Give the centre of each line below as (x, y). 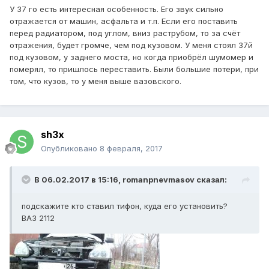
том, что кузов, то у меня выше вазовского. (95, 81)
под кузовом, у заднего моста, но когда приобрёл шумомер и (131, 57)
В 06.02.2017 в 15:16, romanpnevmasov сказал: (131, 180)
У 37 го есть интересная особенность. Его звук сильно (116, 9)
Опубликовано (70, 149)
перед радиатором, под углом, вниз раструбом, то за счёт (125, 33)
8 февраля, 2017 (131, 149)
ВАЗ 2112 (38, 218)
